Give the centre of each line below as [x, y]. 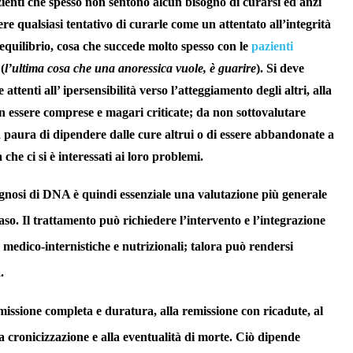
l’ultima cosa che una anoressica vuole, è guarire [130, 69]
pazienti [272, 46]
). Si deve [280, 69]
